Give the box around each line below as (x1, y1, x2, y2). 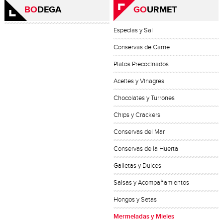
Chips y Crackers (113, 111, 161, 119)
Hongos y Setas (113, 196, 157, 204)
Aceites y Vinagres (113, 77, 165, 85)
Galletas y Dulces (113, 162, 162, 170)
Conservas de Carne (113, 43, 170, 51)
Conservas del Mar (113, 128, 165, 136)
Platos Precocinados (113, 60, 169, 68)
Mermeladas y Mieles (113, 213, 175, 221)
